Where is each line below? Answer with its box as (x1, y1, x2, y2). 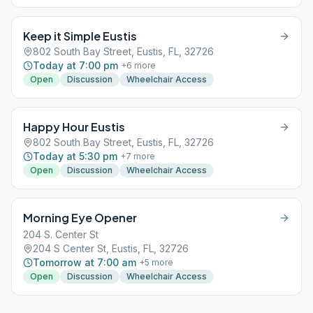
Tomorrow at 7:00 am (33, 256, 136, 268)
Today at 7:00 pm (33, 59, 118, 71)
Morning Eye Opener (23, 210, 137, 225)
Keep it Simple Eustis (23, 29, 137, 43)
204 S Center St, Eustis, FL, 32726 (33, 242, 189, 254)
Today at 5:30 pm (33, 150, 117, 162)
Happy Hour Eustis (23, 119, 125, 134)
